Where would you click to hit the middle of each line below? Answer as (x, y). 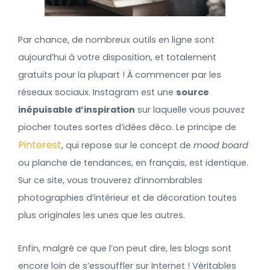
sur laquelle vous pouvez (190, 110)
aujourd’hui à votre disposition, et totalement (117, 58)
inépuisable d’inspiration (77, 110)
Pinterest (40, 145)
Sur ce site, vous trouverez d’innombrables (110, 181)
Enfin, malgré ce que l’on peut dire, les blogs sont (125, 248)
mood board (221, 146)
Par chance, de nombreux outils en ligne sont (116, 40)
